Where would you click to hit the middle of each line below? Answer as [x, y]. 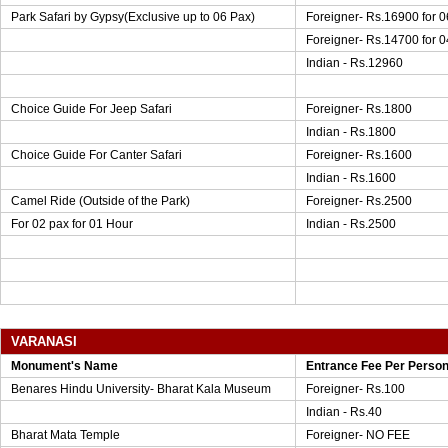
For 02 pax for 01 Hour [72, 224]
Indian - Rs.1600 [351, 178]
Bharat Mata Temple [65, 435]
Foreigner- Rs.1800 [359, 109]
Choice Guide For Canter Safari [96, 155]
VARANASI [44, 341]
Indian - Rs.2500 [351, 224]
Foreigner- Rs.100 [355, 389]
